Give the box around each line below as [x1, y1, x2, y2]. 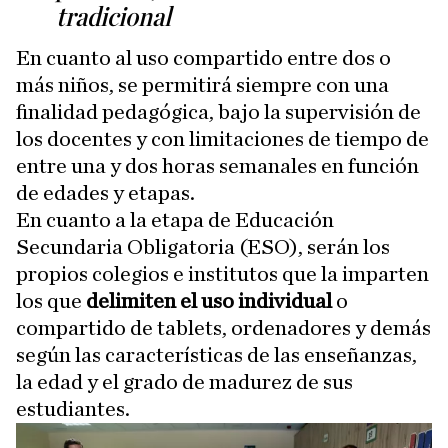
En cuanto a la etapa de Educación [16, 208, 334, 231]
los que [16, 289, 86, 312]
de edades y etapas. [16, 181, 195, 204]
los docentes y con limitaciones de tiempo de [16, 127, 429, 150]
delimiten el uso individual [86, 289, 332, 312]
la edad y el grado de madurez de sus [16, 370, 353, 393]
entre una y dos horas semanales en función [16, 154, 419, 177]
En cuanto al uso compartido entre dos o [16, 46, 391, 69]
